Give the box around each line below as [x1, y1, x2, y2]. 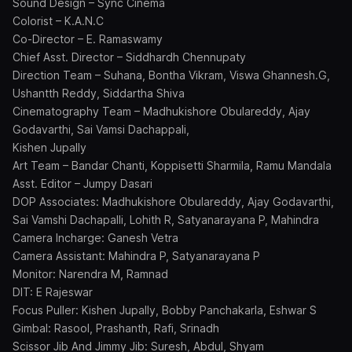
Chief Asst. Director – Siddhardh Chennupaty [13, 50, 246, 64]
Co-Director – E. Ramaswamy [13, 32, 163, 46]
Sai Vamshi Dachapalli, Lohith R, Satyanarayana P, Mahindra [13, 213, 319, 226]
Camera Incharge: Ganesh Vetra [13, 231, 178, 244]
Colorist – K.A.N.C [13, 14, 104, 27]
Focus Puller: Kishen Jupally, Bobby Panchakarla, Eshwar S [13, 303, 317, 317]
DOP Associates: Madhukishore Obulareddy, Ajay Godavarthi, [13, 195, 334, 208]
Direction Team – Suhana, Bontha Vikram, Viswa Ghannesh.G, [13, 68, 330, 82]
